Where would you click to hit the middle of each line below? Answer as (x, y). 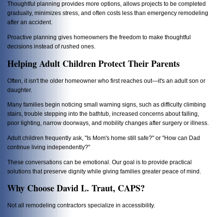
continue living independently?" (49, 147)
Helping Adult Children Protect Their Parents (93, 63)
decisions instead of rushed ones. (51, 46)
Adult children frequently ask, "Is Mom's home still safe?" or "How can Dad (104, 138)
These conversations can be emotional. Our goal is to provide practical (100, 162)
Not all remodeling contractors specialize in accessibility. (81, 205)
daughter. (20, 90)
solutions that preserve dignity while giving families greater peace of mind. (104, 171)
